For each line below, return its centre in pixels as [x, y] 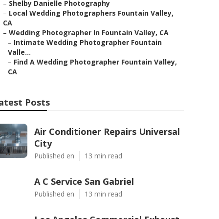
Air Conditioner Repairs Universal [107, 131]
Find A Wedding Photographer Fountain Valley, [95, 62]
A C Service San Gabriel [84, 181]
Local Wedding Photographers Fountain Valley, [91, 13]
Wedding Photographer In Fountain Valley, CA [89, 33]
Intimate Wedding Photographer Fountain [88, 42]
